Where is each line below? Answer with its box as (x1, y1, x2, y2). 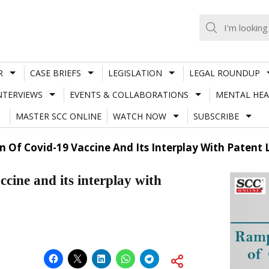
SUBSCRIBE (193, 110, 239, 122)
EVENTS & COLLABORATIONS (69, 88, 189, 100)
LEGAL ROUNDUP (189, 67, 260, 79)
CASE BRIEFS (29, 67, 81, 79)
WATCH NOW (112, 110, 166, 122)
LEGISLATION (107, 67, 162, 79)
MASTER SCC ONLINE (15, 110, 101, 122)
